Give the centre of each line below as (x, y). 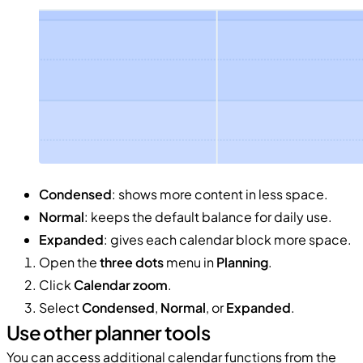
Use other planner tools (108, 332)
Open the (69, 262)
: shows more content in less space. (220, 194)
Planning (242, 262)
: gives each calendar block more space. (228, 239)
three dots (132, 262)
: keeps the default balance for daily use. (208, 216)
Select (60, 307)
